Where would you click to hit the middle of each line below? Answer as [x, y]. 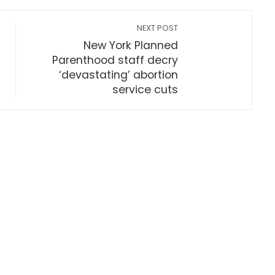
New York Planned [131, 45]
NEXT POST [158, 28]
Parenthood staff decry [115, 60]
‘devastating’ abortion [119, 75]
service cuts [145, 90]
